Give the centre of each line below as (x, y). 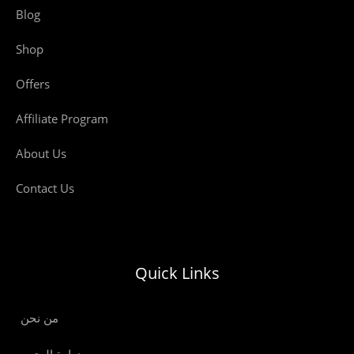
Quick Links (177, 273)
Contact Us (45, 188)
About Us (41, 153)
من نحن (40, 318)
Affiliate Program (62, 119)
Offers (33, 84)
